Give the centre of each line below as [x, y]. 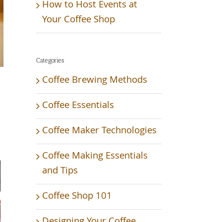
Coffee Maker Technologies [99, 131]
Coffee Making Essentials [95, 156]
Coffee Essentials [78, 106]
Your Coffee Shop [79, 20]
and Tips [60, 171]
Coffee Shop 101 [77, 196]
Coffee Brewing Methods [95, 81]
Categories [50, 60]
